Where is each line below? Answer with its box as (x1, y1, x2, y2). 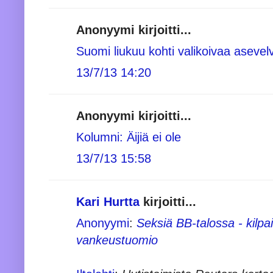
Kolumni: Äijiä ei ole (76, 130, 181, 144)
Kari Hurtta (76, 194, 140, 208)
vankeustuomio (76, 233, 158, 247)
